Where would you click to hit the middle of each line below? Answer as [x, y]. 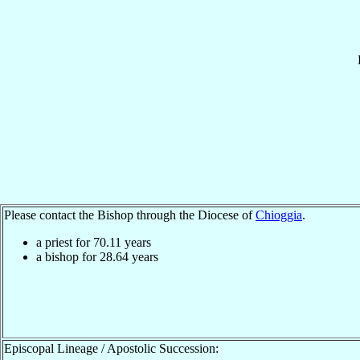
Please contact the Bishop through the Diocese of [130, 215]
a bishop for [68, 256]
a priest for [65, 242]
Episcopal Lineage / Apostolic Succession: [111, 348]
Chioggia [279, 215]
